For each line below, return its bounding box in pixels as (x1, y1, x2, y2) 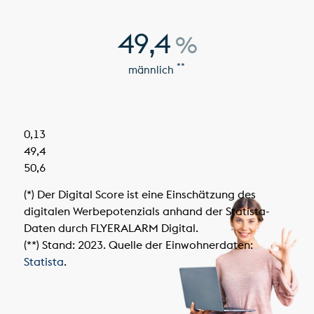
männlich (128, 63, 177, 77)
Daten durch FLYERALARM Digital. (23, 220, 198, 235)
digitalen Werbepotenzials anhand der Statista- (23, 203, 269, 218)
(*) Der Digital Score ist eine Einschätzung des (23, 186, 256, 201)
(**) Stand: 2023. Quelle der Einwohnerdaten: (23, 237, 253, 252)
